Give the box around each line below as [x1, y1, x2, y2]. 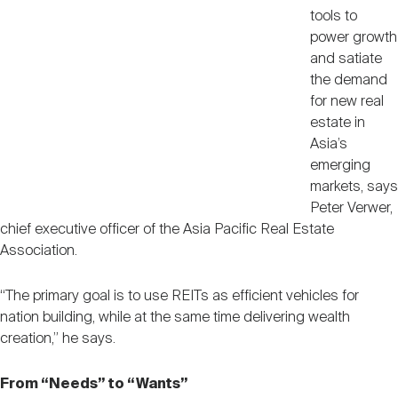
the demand [309, 72, 387, 88]
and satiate [309, 51, 382, 67]
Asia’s [309, 136, 347, 152]
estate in [309, 115, 365, 131]
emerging [309, 157, 370, 173]
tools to [309, 8, 357, 24]
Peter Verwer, [309, 200, 393, 216]
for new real [309, 93, 384, 109]
